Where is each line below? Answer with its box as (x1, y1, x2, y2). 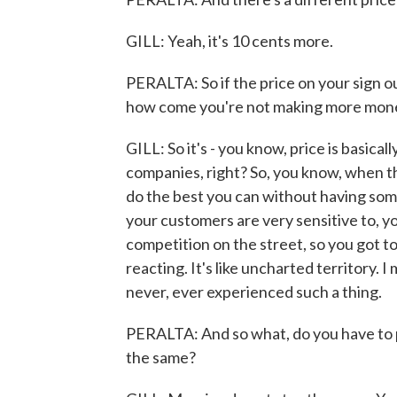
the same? (126, 347, 196, 367)
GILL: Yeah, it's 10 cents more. (126, 31, 333, 51)
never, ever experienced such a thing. (126, 282, 382, 301)
